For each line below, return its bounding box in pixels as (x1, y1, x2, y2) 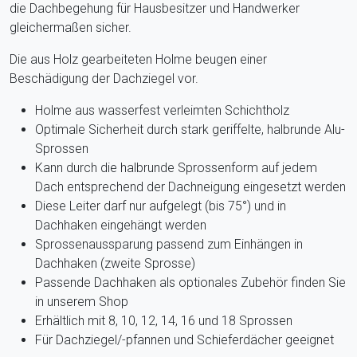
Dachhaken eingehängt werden (35, 217, 206, 233)
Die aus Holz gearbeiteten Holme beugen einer (10, 51, 267, 67)
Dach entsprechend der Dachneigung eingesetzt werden (35, 178, 346, 194)
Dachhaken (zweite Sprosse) (35, 255, 195, 271)
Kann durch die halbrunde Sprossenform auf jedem (35, 159, 317, 175)
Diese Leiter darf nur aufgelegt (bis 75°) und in (35, 198, 286, 214)
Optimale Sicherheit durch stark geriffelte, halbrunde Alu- (35, 121, 345, 137)
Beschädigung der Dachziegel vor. (10, 70, 198, 86)
